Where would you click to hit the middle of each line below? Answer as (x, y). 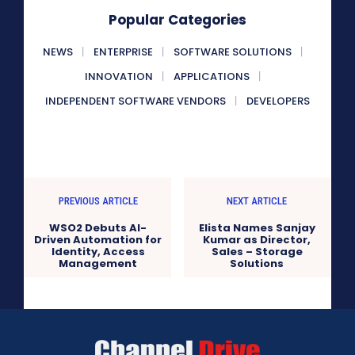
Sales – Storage (257, 252)
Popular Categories (177, 20)
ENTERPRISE (123, 52)
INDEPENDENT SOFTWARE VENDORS (136, 101)
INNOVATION (119, 77)
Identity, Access (98, 252)
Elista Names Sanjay (257, 228)
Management (98, 264)
